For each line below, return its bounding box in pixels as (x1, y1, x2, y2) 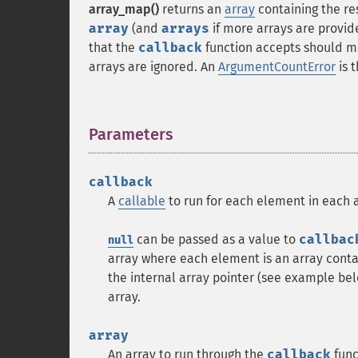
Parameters (89, 125, 173, 144)
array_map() (89, 2, 159, 17)
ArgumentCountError (218, 59, 336, 74)
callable (118, 193, 165, 209)
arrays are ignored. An (89, 59, 218, 74)
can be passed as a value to (133, 232, 299, 247)
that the (89, 40, 138, 55)
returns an (159, 2, 225, 17)
